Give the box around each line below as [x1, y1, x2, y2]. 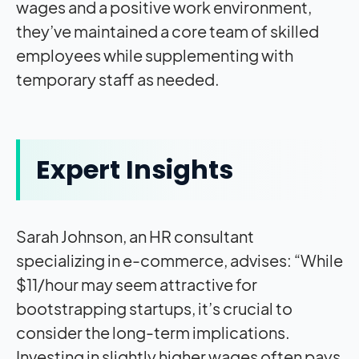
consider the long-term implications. [16, 321, 290, 342]
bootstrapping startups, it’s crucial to [16, 297, 292, 318]
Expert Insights [36, 151, 233, 188]
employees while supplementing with [16, 44, 293, 65]
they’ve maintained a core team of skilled [16, 20, 319, 41]
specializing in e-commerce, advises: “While [16, 249, 343, 270]
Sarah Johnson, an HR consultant [16, 225, 254, 246]
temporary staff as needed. [16, 68, 220, 89]
